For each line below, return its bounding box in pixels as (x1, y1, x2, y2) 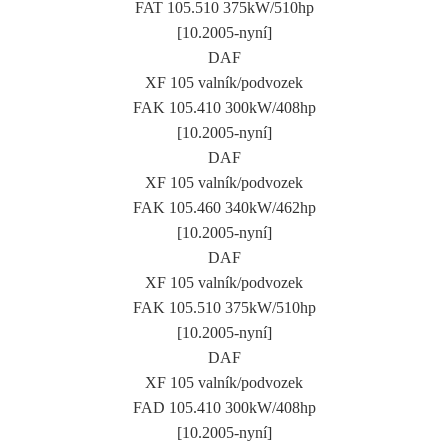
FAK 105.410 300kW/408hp (132, 98, 316, 116)
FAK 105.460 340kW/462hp (132, 198, 316, 216)
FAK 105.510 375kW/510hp (132, 298, 316, 316)
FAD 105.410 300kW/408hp (132, 398, 316, 416)
